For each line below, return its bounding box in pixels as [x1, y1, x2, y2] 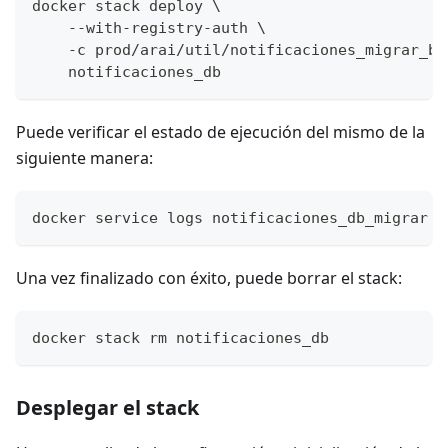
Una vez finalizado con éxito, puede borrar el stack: [16, 266, 402, 289]
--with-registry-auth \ [32, 18, 266, 37]
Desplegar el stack [16, 393, 199, 421]
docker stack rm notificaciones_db [32, 328, 329, 347]
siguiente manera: [16, 146, 153, 169]
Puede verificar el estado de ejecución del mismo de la [16, 120, 425, 143]
